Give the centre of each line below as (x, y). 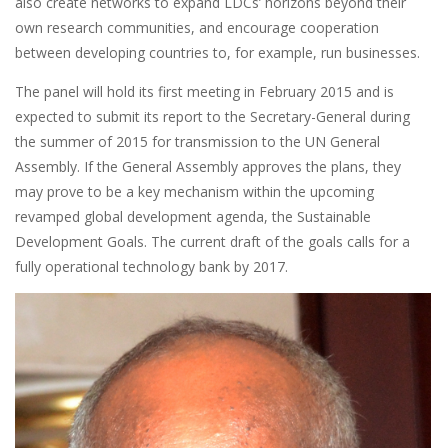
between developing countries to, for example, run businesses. (219, 52)
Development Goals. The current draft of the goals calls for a (212, 241)
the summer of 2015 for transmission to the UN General (197, 141)
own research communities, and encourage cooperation (197, 27)
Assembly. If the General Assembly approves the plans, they (208, 166)
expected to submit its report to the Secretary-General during (212, 116)
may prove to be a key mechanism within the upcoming (194, 191)
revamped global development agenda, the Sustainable (193, 216)
